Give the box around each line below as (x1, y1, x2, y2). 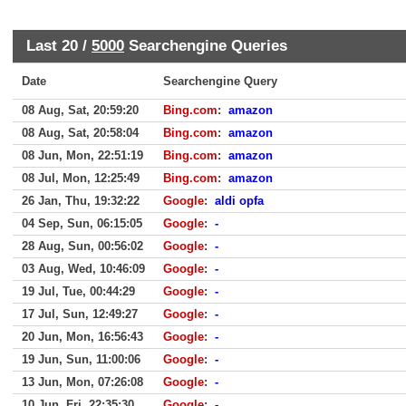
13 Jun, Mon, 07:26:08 (22, 375, 143, 389)
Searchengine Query (163, 74, 277, 88)
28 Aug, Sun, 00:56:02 (22, 239, 143, 253)
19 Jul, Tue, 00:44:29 (22, 285, 135, 298)
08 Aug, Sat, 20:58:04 (22, 126, 139, 140)
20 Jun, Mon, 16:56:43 (22, 330, 143, 343)
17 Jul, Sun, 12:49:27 (22, 307, 138, 321)
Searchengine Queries (124, 36, 287, 54)
